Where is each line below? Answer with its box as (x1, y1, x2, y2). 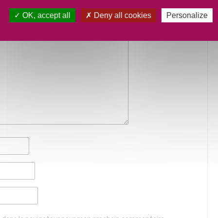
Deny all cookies (91, 11, 151, 19)
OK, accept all (20, 11, 71, 19)
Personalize (166, 11, 208, 19)
